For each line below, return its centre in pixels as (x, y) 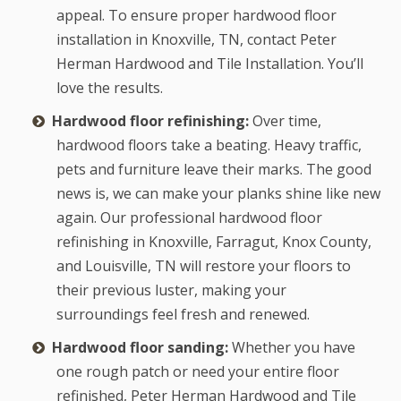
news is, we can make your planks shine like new (218, 194)
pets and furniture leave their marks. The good (213, 170)
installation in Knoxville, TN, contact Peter (196, 40)
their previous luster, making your (171, 290)
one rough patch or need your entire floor (197, 372)
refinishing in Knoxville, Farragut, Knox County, (213, 242)
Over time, (285, 121)
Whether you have (291, 348)
